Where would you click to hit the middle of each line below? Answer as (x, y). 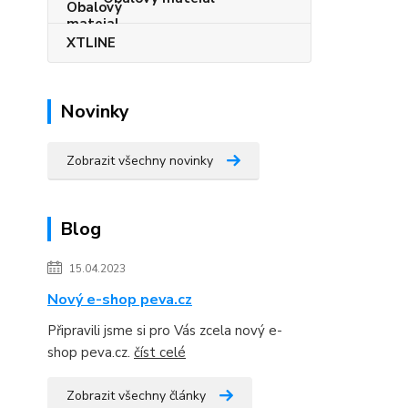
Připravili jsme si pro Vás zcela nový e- (165, 331)
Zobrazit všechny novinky (140, 161)
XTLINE (91, 43)
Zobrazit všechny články (136, 396)
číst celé (160, 352)
